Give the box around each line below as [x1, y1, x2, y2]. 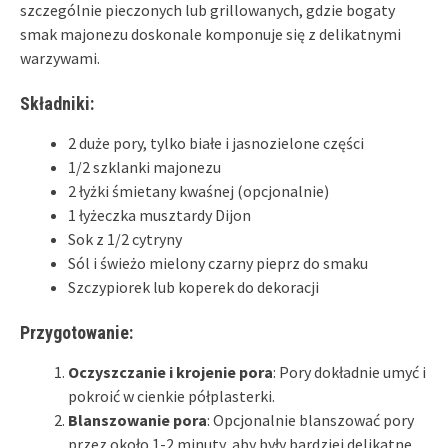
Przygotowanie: [20, 321, 133, 343]
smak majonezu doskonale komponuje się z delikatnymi [20, 23, 401, 44]
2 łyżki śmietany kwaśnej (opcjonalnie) [68, 180, 329, 201]
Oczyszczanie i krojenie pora [68, 361, 273, 382]
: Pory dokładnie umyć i [273, 361, 426, 382]
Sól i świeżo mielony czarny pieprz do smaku [68, 252, 368, 273]
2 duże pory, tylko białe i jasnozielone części [68, 132, 364, 153]
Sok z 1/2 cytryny [68, 228, 182, 249]
